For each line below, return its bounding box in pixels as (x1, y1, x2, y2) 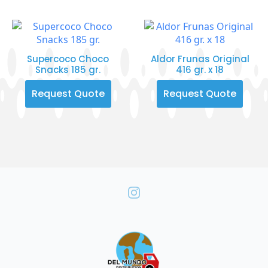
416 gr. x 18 (176, 63, 224, 76)
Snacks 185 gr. (35, 63, 101, 76)
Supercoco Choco (27, 52, 109, 65)
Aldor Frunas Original (150, 52, 249, 65)
